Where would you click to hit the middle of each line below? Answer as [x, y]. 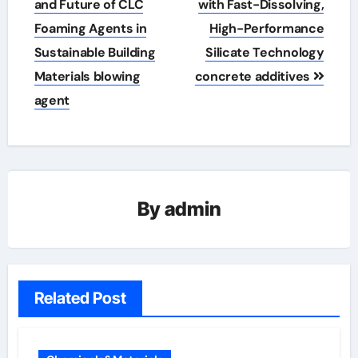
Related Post [80, 298]
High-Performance [267, 28]
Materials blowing [87, 76]
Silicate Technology [265, 52]
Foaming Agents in [90, 28]
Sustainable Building [95, 52]
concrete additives [254, 76]
